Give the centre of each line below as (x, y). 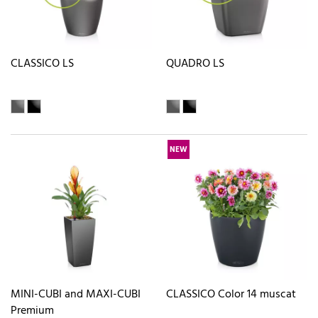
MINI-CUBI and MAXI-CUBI (76, 294)
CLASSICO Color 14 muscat (231, 294)
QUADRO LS (195, 64)
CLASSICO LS (42, 64)
